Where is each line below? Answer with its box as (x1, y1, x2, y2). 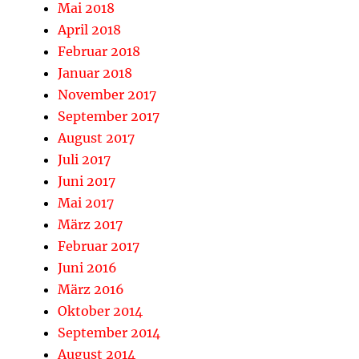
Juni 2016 (58, 260, 117, 276)
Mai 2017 (58, 195, 114, 211)
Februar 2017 (58, 238, 139, 254)
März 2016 (58, 281, 124, 297)
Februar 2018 (58, 43, 140, 59)
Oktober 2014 (58, 303, 143, 319)
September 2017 (58, 108, 159, 124)
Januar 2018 (58, 65, 132, 81)
